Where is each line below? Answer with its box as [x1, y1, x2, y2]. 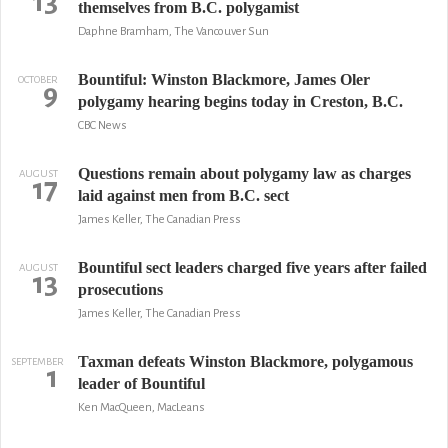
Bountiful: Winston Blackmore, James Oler [77, 71, 370, 88]
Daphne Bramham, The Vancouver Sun [77, 25, 269, 38]
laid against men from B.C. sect [77, 187, 289, 204]
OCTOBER [17, 74, 58, 85]
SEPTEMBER [11, 356, 64, 367]
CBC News [77, 119, 127, 132]
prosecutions [77, 281, 163, 298]
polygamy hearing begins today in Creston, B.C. [77, 93, 403, 110]
